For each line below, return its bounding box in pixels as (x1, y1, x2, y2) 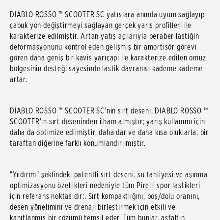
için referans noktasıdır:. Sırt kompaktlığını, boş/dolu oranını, (10, 192, 200, 201)
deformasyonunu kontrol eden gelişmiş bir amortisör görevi (10, 42, 197, 52)
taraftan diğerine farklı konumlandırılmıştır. (10, 138, 146, 148)
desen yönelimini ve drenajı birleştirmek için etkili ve (10, 202, 176, 212)
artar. (10, 75, 27, 84)
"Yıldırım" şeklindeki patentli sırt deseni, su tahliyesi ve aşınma (10, 170, 208, 180)
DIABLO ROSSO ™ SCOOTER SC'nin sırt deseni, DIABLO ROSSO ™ (10, 106, 208, 116)
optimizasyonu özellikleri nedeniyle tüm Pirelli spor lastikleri (10, 181, 200, 191)
